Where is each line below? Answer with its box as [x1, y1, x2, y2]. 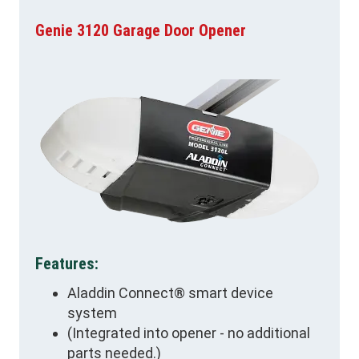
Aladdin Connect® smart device [67, 284, 273, 301]
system [67, 304, 117, 321]
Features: [35, 254, 99, 274]
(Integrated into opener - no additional [67, 324, 310, 341]
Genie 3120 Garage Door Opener [35, 21, 246, 41]
